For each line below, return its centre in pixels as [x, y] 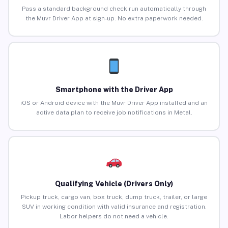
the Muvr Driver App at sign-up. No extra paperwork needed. [114, 19]
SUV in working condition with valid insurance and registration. [114, 207]
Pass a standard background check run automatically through [114, 9]
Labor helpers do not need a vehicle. [114, 217]
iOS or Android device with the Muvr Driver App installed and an [114, 103]
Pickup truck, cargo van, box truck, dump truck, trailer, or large [114, 197]
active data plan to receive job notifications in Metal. [114, 113]
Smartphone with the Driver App [114, 90]
